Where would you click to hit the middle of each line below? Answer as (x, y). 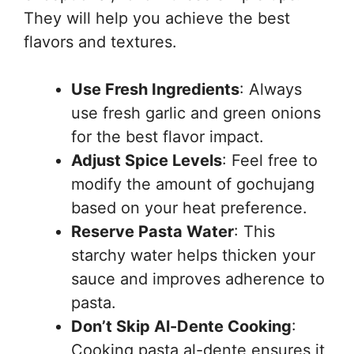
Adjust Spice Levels (147, 161)
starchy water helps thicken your (193, 256)
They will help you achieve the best (157, 19)
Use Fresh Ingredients (155, 90)
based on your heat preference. (189, 208)
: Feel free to (270, 161)
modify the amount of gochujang (193, 185)
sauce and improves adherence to (198, 279)
